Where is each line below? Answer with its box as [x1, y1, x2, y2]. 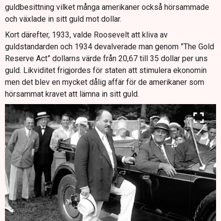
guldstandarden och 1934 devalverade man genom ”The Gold [5, 42, 214, 52]
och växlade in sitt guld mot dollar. [5, 14, 121, 24]
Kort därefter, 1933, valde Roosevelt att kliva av [5, 30, 168, 40]
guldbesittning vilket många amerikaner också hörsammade [5, 2, 209, 12]
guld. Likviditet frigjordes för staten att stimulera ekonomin [5, 66, 207, 75]
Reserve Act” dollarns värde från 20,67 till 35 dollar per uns [5, 54, 208, 64]
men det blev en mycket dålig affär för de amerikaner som [5, 77, 204, 87]
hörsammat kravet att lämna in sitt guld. [5, 89, 139, 99]
